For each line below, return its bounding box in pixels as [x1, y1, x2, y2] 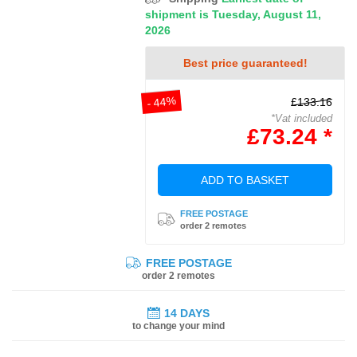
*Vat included [270, 112, 332, 124]
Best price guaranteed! [182, 56, 308, 69]
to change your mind [132, 320, 225, 331]
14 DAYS [164, 306, 210, 320]
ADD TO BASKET [201, 173, 290, 186]
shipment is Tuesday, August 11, [145, 7, 322, 21]
